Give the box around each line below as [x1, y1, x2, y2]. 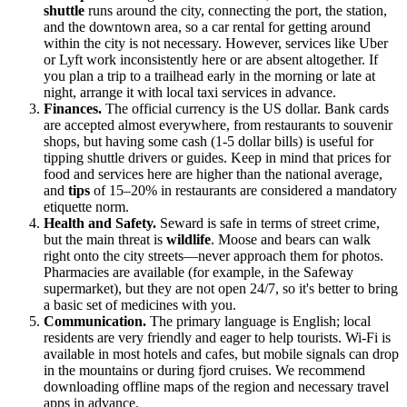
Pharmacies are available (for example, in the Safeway [44, 263, 353, 280]
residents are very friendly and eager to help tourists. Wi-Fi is [44, 329, 391, 345]
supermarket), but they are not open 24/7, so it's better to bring [44, 280, 398, 296]
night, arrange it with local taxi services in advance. [44, 84, 336, 100]
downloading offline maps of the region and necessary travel [44, 378, 389, 394]
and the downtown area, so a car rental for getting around [44, 18, 371, 35]
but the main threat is [44, 231, 166, 247]
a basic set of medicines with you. [44, 296, 236, 313]
